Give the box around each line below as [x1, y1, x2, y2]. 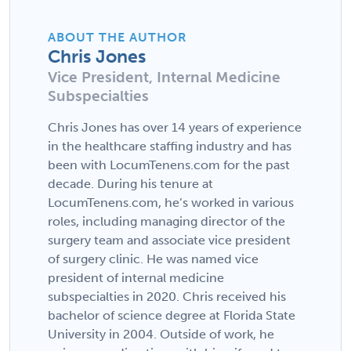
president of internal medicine [48, 270, 224, 286]
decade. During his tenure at [48, 176, 213, 192]
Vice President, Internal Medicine [48, 68, 280, 87]
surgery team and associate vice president [48, 233, 291, 248]
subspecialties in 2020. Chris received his [48, 289, 286, 305]
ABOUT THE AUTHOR [48, 30, 187, 45]
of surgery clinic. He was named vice [48, 251, 259, 267]
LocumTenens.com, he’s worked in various [48, 195, 294, 211]
